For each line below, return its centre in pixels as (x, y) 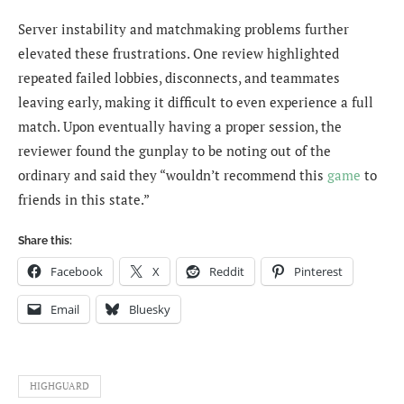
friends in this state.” (84, 200)
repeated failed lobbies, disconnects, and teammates (179, 78)
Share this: (45, 241)
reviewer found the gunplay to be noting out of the (174, 151)
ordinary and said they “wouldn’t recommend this (173, 175)
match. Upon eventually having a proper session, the (180, 127)
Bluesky (150, 310)
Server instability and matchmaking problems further (184, 29)
